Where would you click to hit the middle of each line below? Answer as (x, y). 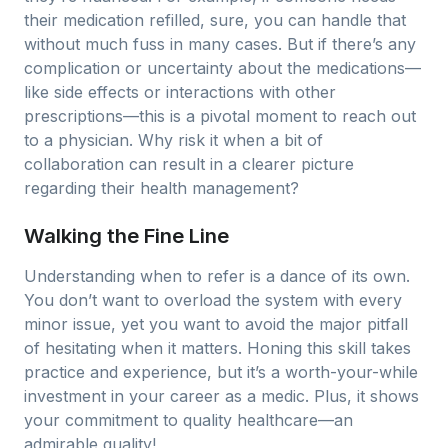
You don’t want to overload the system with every (213, 300)
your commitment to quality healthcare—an (188, 420)
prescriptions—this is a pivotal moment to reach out (220, 116)
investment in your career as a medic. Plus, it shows (221, 396)
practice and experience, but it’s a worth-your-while (221, 372)
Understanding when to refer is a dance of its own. (217, 276)
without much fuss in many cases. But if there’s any (220, 44)
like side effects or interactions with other (180, 92)
